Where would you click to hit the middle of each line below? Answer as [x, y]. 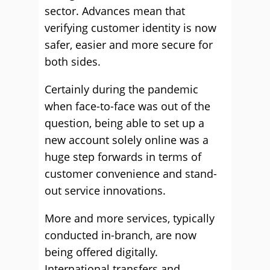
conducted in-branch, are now [121, 235]
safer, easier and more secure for [129, 45]
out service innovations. [105, 190]
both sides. [73, 61]
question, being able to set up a [124, 123]
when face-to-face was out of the [127, 106]
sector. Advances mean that [115, 11]
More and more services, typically [130, 218]
